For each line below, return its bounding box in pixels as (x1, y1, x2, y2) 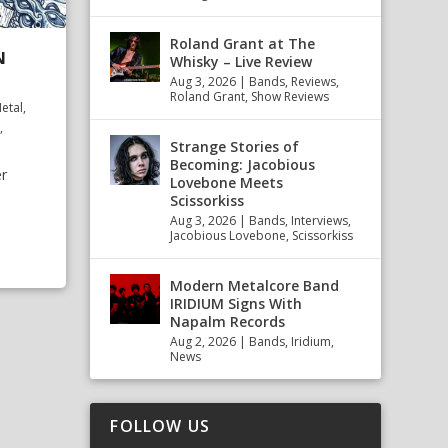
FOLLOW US (110, 415, 211, 437)
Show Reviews (251, 88, 330, 105)
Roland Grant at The (170, 34, 316, 53)
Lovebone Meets (170, 173, 284, 192)
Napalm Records (170, 312, 286, 331)
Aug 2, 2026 (170, 333, 237, 350)
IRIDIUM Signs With (170, 294, 303, 313)
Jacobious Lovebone (170, 227, 287, 244)
